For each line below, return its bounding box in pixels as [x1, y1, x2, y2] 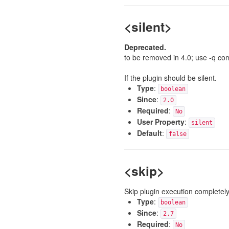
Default [136, 128, 162, 138]
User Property [136, 117, 185, 127]
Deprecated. [124, 42, 166, 52]
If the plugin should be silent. [124, 73, 217, 83]
